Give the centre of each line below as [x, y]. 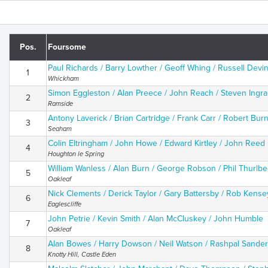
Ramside [60, 104]
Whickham [63, 79]
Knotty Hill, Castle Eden [82, 255]
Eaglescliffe [65, 204]
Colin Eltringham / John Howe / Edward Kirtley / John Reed [156, 143]
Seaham [60, 129]
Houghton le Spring [76, 154]
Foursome [67, 47]
